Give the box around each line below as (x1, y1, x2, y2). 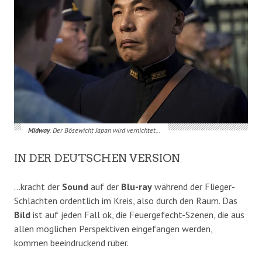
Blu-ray (121, 180, 152, 192)
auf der (88, 180, 121, 192)
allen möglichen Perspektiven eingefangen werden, (14, 222, 212, 235)
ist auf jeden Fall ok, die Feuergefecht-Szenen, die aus (30, 208, 244, 220)
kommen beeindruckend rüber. (14, 236, 129, 249)
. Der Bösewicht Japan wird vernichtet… (49, 125, 161, 135)
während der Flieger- (152, 180, 235, 192)
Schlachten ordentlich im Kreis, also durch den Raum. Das (14, 194, 237, 206)
